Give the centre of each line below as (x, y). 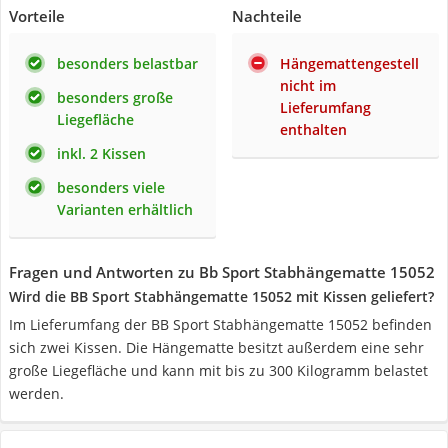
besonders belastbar (127, 63)
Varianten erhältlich (125, 209)
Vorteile (37, 16)
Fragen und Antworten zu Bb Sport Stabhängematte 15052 (222, 272)
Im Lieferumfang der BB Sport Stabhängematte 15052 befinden (220, 324)
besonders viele (111, 187)
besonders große (115, 97)
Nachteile (267, 16)
